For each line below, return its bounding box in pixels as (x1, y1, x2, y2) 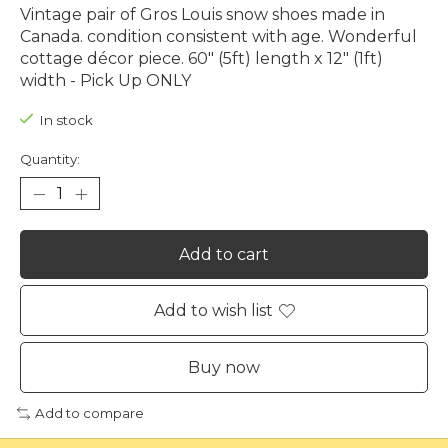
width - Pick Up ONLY (20, 70, 191, 90)
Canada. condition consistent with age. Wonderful (20, 26, 417, 46)
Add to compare (34, 405, 144, 422)
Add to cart (179, 245, 269, 265)
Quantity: (20, 151, 80, 168)
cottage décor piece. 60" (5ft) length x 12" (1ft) (20, 48, 383, 68)
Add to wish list (153, 301, 273, 321)
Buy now (188, 358, 260, 378)
